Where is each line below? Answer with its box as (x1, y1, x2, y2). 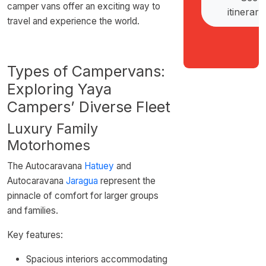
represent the (98, 175, 156, 186)
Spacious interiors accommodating (26, 254, 167, 265)
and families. (7, 205, 58, 216)
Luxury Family (7, 120, 98, 137)
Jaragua (66, 175, 98, 186)
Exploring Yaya (7, 80, 112, 98)
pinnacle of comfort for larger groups (7, 190, 159, 201)
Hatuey (84, 160, 114, 172)
